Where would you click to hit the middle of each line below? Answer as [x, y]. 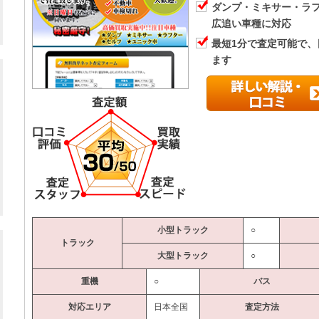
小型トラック [183, 230]
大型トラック [183, 256]
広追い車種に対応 [251, 23]
